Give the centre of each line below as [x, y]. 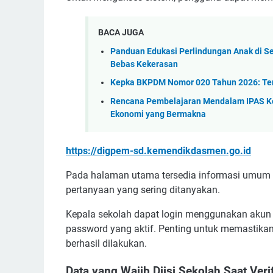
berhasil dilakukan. [106, 244]
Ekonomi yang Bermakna [158, 114]
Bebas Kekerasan [144, 64]
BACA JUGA [121, 32]
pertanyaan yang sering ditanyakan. [143, 190]
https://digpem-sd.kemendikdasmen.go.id [158, 151]
